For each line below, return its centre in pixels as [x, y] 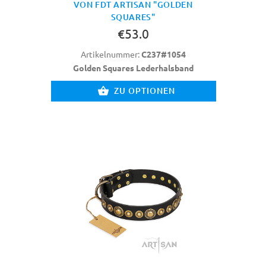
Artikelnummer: [111, 54]
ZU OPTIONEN [145, 91]
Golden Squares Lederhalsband [133, 68]
